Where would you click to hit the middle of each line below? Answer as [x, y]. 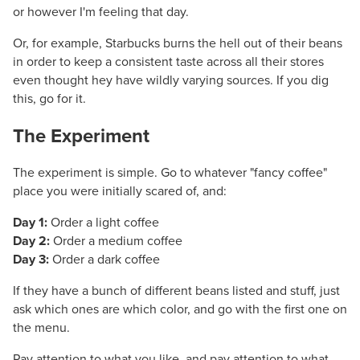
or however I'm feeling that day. [101, 12]
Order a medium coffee [116, 241]
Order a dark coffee [104, 259]
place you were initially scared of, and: [120, 191]
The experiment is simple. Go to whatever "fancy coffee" [170, 172]
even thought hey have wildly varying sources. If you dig [171, 81]
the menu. [41, 327]
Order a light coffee [103, 222]
